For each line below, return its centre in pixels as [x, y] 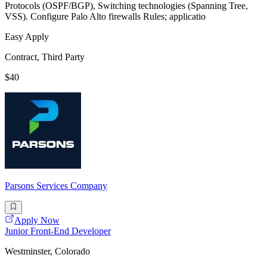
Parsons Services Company [56, 186]
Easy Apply [27, 37]
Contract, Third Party [45, 57]
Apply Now [37, 221]
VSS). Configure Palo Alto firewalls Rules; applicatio [105, 17]
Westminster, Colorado [47, 252]
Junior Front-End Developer [58, 231]
